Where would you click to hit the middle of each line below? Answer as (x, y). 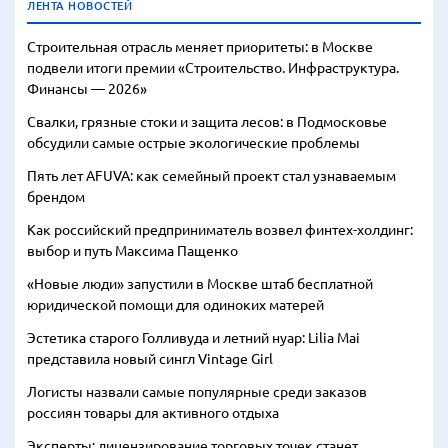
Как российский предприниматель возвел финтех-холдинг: (220, 229)
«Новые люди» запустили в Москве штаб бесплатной (200, 283)
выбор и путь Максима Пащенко (132, 250)
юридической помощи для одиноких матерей (175, 304)
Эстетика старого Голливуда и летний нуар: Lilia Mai (193, 337)
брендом (56, 196)
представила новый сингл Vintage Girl (150, 358)
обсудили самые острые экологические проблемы (193, 142)
